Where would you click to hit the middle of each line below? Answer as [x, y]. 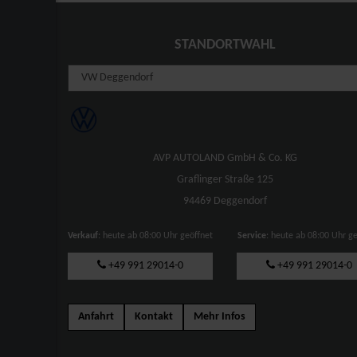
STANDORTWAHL [225, 45]
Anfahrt [96, 316]
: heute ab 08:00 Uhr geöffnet [156, 235]
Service [252, 235]
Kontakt [154, 316]
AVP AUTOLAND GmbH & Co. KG [225, 158]
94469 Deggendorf [225, 201]
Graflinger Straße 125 [225, 179]
